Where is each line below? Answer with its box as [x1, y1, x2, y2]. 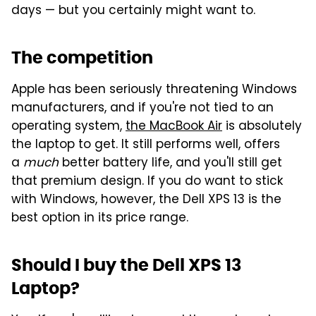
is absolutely [222, 116, 302, 137]
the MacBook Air [126, 116, 222, 137]
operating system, [11, 116, 126, 137]
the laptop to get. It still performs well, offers [11, 135, 280, 155]
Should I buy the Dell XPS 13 [11, 253, 242, 276]
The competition [11, 46, 153, 68]
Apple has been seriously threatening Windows [11, 80, 297, 100]
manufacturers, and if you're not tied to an [11, 98, 274, 119]
